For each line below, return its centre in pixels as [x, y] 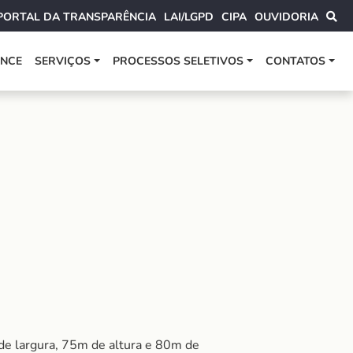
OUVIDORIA [286, 17]
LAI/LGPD [189, 17]
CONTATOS [296, 61]
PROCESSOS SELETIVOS [178, 61]
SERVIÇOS [63, 61]
